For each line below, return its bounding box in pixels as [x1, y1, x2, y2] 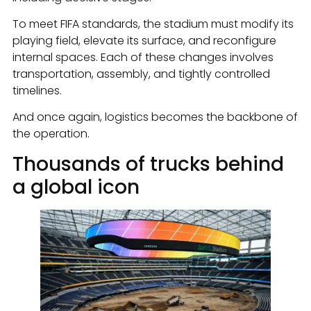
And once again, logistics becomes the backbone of [12, 109, 298, 126]
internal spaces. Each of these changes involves [12, 49, 274, 65]
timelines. [12, 82, 62, 99]
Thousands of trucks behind [12, 150, 284, 178]
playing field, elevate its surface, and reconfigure [12, 32, 276, 49]
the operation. [12, 126, 90, 142]
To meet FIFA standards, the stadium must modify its [12, 15, 294, 32]
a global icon [12, 173, 140, 201]
